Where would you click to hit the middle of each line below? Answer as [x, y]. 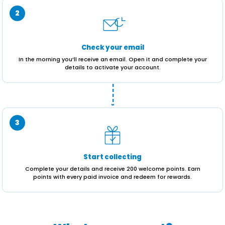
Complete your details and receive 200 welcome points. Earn [113, 169]
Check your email [113, 47]
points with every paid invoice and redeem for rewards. [113, 177]
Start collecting [113, 157]
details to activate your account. [113, 67]
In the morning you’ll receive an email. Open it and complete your [113, 59]
